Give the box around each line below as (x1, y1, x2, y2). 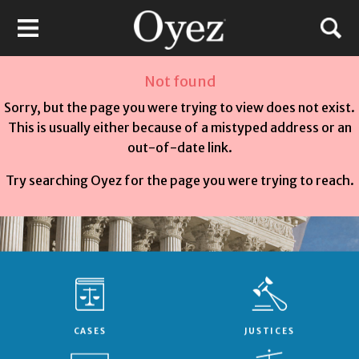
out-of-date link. (127, 139, 232, 156)
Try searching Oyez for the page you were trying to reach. (5, 172, 354, 189)
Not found (143, 72, 216, 91)
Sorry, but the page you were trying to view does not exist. (4, 99, 355, 116)
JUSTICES (244, 325, 295, 337)
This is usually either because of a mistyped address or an (7, 119, 352, 136)
